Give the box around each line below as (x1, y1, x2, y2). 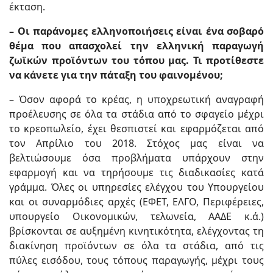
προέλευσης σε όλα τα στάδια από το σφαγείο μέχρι (9, 107, 264, 121)
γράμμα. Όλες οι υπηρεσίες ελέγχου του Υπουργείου (9, 180, 264, 194)
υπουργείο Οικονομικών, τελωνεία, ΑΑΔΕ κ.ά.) (9, 210, 264, 223)
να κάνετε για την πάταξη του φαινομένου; (9, 68, 223, 82)
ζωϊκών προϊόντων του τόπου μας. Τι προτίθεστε (9, 54, 264, 67)
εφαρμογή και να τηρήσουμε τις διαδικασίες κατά (9, 166, 264, 179)
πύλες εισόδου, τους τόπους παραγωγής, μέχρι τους (9, 253, 264, 267)
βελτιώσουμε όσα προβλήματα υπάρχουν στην (9, 151, 264, 165)
